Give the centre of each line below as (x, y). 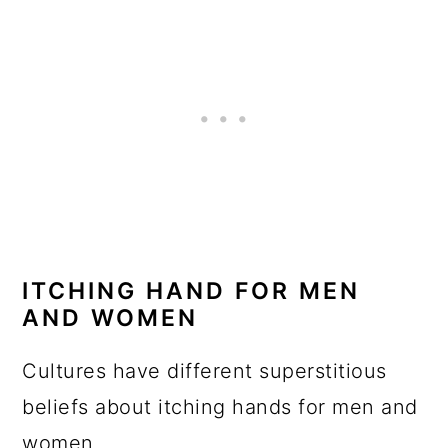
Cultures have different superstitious (204, 371)
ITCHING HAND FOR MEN (191, 291)
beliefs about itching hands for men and (220, 407)
